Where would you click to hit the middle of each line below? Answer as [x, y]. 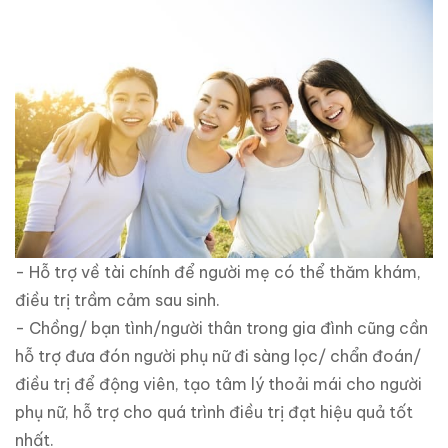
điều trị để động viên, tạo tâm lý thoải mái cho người [218, 383]
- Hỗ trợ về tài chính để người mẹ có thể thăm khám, [218, 271]
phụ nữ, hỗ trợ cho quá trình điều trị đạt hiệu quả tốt [214, 411]
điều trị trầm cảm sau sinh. [117, 299]
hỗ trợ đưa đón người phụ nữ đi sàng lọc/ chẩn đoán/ [218, 355]
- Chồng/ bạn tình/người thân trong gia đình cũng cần [221, 327]
